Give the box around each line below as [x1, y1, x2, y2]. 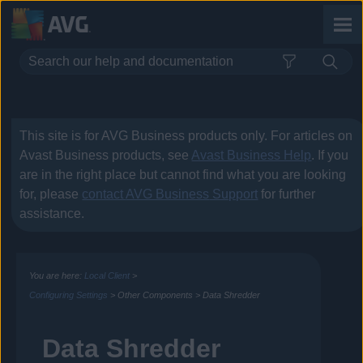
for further [258, 187, 316, 202]
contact [82, 187, 126, 202]
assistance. [19, 207, 85, 221]
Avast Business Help [191, 148, 312, 163]
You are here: [29, 271, 85, 281]
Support [209, 187, 258, 202]
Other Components [117, 290, 194, 301]
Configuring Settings [29, 290, 109, 301]
